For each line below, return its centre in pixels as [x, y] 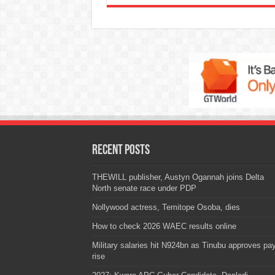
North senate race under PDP [144, 188]
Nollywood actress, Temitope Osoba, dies [166, 207]
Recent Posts [121, 150]
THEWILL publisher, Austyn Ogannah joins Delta [178, 177]
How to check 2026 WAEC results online [164, 226]
